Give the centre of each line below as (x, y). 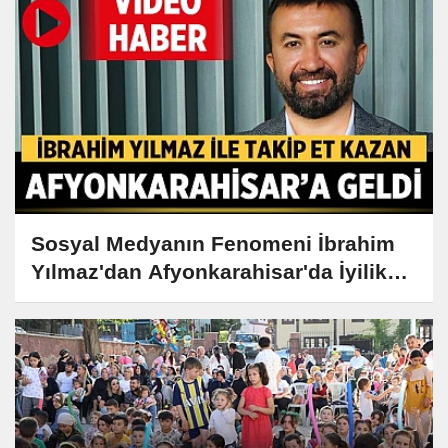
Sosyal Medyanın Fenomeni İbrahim (213, 243)
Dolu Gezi (80, 299)
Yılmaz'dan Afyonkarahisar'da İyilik (209, 271)
